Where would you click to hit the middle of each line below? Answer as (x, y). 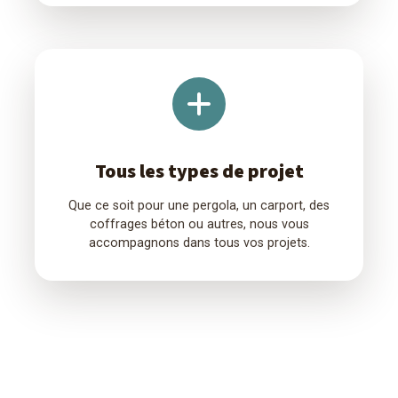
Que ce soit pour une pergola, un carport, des (199, 206)
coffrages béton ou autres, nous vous (199, 224)
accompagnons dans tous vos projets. (199, 243)
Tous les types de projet (199, 171)
